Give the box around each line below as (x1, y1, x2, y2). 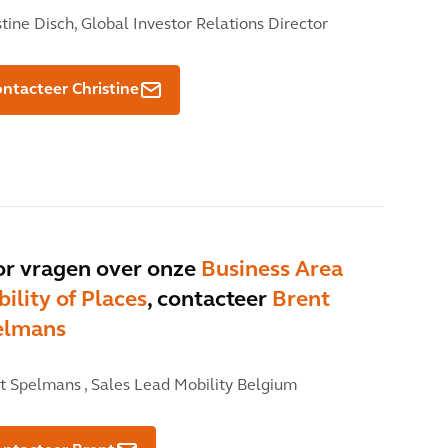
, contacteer (147, 289, 272, 313)
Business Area (201, 259, 343, 283)
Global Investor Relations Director (77, 17, 328, 34)
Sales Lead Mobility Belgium (87, 378, 297, 395)
